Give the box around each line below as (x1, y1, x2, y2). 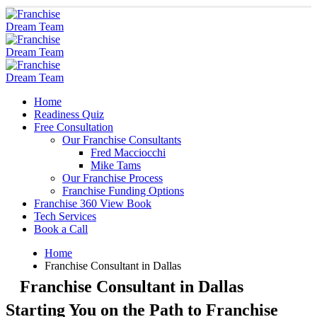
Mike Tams (91, 159, 141, 171)
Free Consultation (34, 121, 113, 133)
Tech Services (34, 210, 96, 222)
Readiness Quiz (34, 108, 104, 120)
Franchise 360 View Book (34, 197, 151, 209)
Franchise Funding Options (62, 185, 184, 197)
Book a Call (34, 223, 88, 235)
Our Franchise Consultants (62, 134, 181, 146)
